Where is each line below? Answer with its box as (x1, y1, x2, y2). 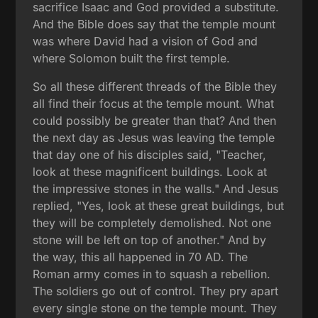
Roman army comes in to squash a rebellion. (33, 266, 271, 281)
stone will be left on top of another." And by (33, 232, 267, 247)
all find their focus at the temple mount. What (33, 96, 275, 111)
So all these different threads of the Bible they (33, 79, 278, 94)
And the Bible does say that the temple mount (33, 16, 276, 31)
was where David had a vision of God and (33, 33, 258, 48)
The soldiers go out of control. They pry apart (33, 283, 279, 298)
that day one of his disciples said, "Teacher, (33, 147, 267, 162)
